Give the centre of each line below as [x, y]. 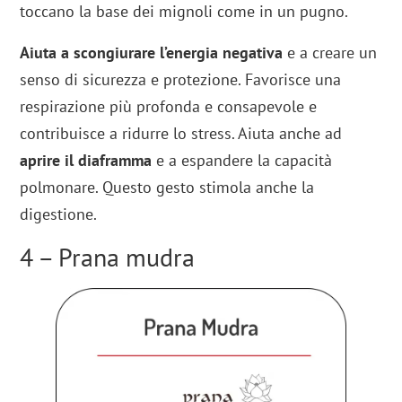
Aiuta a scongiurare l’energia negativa [152, 52]
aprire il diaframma [86, 160]
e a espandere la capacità [242, 160]
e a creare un [330, 52]
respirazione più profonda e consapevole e [169, 106]
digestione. [59, 214]
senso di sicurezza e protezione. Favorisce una [181, 79]
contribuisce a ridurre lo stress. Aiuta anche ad [181, 133]
